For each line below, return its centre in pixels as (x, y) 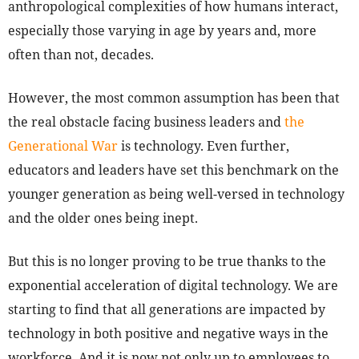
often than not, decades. (81, 55)
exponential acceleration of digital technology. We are (173, 286)
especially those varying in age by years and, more (162, 31)
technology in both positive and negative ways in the (168, 334)
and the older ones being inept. (103, 218)
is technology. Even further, (204, 146)
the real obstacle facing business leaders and (146, 122)
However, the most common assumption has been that (174, 98)
